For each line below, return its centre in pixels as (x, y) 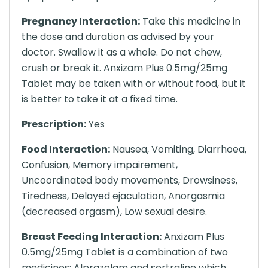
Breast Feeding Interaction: (92, 237)
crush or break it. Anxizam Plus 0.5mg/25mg (124, 68)
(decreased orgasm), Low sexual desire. (114, 211)
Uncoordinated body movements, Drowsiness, (130, 180)
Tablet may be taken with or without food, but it (134, 83)
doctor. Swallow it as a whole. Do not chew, (122, 52)
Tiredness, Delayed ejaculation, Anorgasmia (123, 196)
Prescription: (54, 124)
